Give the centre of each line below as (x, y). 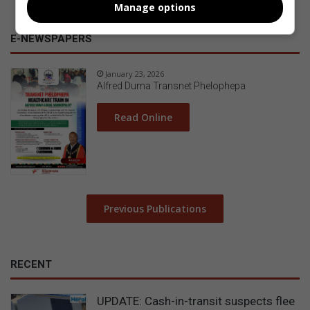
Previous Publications (155, 208)
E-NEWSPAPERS (51, 39)
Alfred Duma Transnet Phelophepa (171, 86)
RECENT (31, 264)
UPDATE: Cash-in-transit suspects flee (196, 301)
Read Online (143, 118)
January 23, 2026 (135, 74)
